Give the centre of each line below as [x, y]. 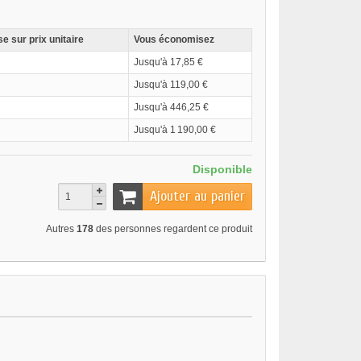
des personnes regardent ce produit [173, 229]
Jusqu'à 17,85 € [168, 62]
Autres [61, 229]
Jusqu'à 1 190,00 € [175, 130]
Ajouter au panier [197, 197]
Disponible [222, 170]
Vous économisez [174, 40]
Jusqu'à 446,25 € [171, 108]
